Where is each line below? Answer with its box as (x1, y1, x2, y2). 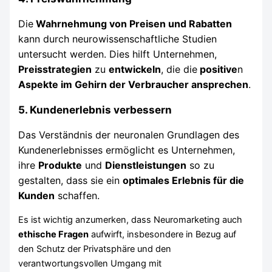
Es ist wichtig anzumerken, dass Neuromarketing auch (18, 214, 243, 225)
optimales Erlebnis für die (123, 174, 245, 187)
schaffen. (55, 189, 100, 202)
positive (197, 63, 238, 76)
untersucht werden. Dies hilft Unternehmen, (18, 48, 217, 61)
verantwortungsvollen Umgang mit (18, 257, 162, 269)
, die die (161, 63, 198, 76)
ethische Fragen (18, 228, 89, 240)
